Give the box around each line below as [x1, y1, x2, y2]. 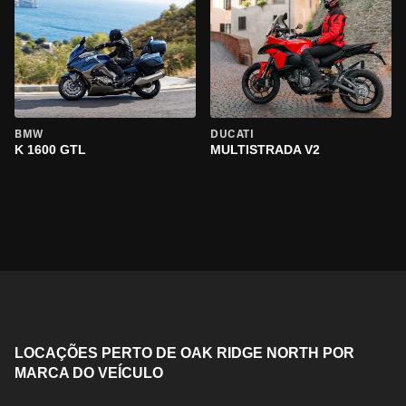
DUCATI [210, 130, 255, 140]
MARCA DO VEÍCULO [14, 365, 163, 381]
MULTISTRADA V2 [210, 142, 320, 157]
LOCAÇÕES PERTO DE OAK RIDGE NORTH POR [14, 345, 354, 361]
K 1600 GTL [14, 142, 86, 157]
